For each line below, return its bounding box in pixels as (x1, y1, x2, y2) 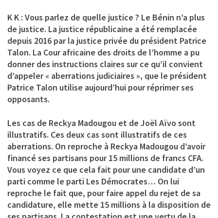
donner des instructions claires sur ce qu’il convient (7, 58, 203, 70)
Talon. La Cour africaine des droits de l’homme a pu (7, 46, 200, 58)
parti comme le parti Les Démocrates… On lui (7, 175, 179, 187)
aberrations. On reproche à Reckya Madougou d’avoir (7, 140, 205, 152)
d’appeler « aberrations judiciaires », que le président (7, 70, 207, 81)
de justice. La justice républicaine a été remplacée (7, 23, 197, 35)
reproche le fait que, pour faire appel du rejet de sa (7, 187, 200, 199)
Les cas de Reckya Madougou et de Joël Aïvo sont (7, 117, 196, 128)
